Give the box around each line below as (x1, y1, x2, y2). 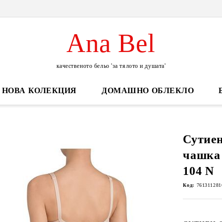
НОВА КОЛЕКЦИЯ (1, 86, 77, 95)
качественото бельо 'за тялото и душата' (56, 62, 166, 69)
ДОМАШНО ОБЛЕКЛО (102, 86, 194, 95)
